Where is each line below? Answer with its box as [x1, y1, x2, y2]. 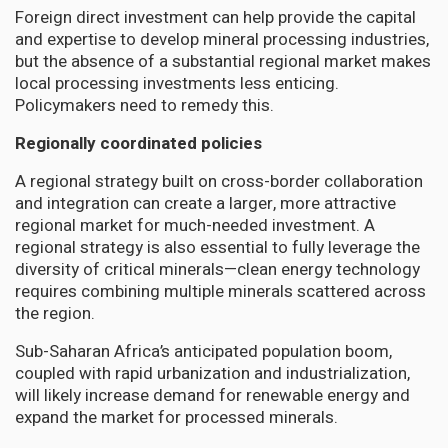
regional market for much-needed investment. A [15, 212, 375, 238]
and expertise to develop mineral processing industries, [15, 26, 429, 52]
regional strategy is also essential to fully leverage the [15, 234, 420, 260]
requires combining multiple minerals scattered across [15, 278, 426, 304]
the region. [15, 300, 95, 326]
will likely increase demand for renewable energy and [15, 382, 410, 408]
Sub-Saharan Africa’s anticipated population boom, [15, 338, 392, 364]
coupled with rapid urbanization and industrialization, [15, 360, 410, 386]
